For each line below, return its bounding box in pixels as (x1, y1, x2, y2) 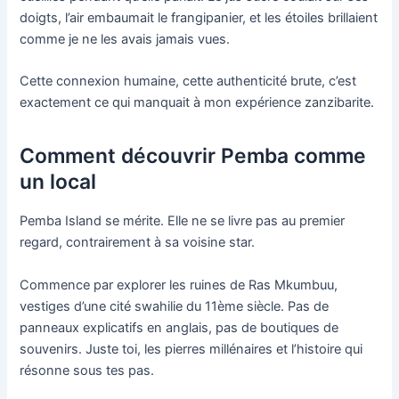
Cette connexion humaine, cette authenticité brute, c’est (20, 73, 357, 90)
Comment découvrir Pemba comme (20, 143, 367, 169)
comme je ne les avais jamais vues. (20, 30, 231, 47)
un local (20, 169, 97, 195)
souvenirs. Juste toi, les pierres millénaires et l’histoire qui (20, 340, 363, 357)
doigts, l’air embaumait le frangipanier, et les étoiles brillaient (20, 9, 379, 26)
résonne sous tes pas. (20, 362, 155, 379)
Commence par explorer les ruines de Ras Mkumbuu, (20, 276, 338, 293)
